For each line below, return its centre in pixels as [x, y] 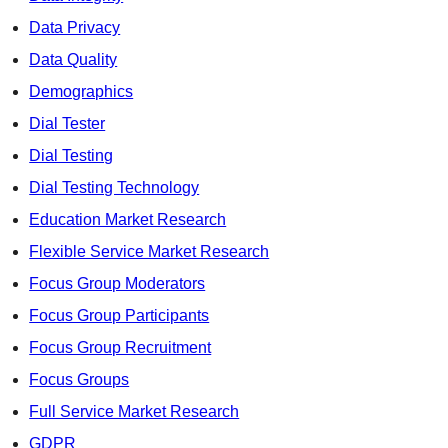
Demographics [81, 92]
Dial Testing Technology [114, 188]
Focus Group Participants [119, 316]
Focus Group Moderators [117, 284]
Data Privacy [75, 28]
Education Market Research [128, 220]
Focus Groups [79, 380]
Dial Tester [67, 124]
